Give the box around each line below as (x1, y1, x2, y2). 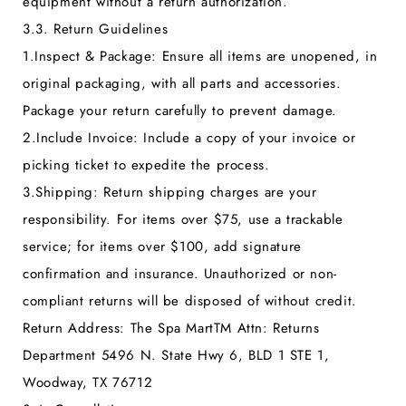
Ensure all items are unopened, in (157, 46, 378, 67)
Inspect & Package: (34, 46, 158, 67)
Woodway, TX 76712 (23, 372, 153, 393)
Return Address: (23, 318, 125, 339)
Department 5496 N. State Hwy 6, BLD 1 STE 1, (23, 345, 330, 366)
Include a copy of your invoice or (138, 128, 356, 149)
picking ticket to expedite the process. (23, 155, 270, 176)
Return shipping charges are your (98, 182, 317, 203)
